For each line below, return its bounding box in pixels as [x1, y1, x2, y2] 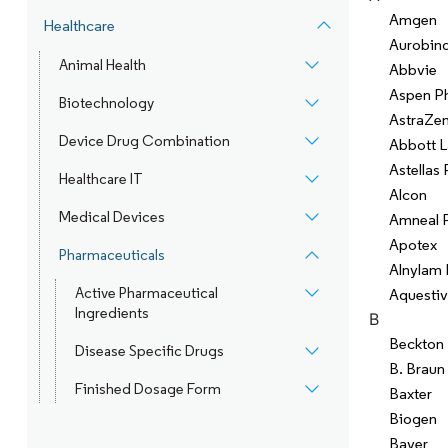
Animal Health [58, 56, 146, 74]
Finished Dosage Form [74, 380, 221, 398]
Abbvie [388, 60, 437, 79]
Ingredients [74, 304, 149, 322]
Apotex [388, 235, 437, 254]
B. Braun [388, 359, 445, 378]
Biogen [388, 409, 437, 428]
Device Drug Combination [58, 132, 230, 150]
